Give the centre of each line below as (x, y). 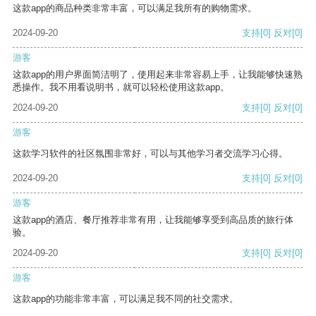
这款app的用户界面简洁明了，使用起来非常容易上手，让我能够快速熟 (158, 75)
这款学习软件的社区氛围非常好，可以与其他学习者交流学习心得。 (150, 154)
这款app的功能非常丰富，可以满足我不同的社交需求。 (126, 299)
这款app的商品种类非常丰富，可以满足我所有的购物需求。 (135, 8)
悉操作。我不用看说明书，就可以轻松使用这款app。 (121, 87)
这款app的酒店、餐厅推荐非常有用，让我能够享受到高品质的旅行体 (153, 220)
